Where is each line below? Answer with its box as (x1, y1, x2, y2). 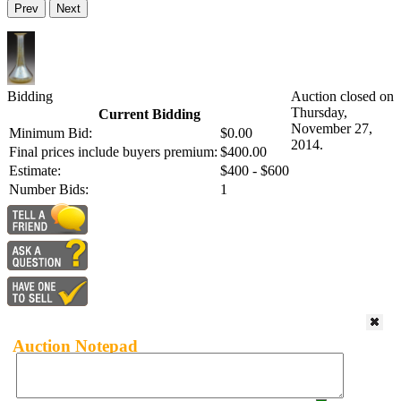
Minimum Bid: (9, 125, 92, 141)
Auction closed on (291, 89, 394, 105)
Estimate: (9, 163, 61, 179)
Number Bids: (9, 182, 89, 198)
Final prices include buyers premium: (9, 144, 218, 160)
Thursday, (291, 105, 347, 121)
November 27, (291, 121, 372, 137)
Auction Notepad (13, 336, 138, 355)
